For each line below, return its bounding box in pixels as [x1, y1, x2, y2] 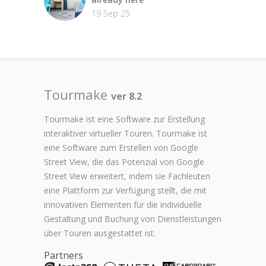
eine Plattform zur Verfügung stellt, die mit [44, 184, 207, 196]
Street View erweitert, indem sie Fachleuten [44, 170, 210, 182]
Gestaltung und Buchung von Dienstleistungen [44, 213, 221, 224]
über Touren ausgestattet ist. [44, 227, 156, 239]
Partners [44, 248, 83, 262]
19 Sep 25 [91, 7, 130, 19]
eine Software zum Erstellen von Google [44, 141, 198, 153]
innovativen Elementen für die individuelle [44, 198, 202, 210]
